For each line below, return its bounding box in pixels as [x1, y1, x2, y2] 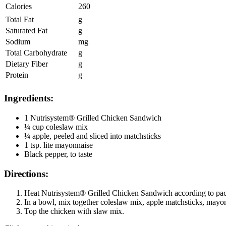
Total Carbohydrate [6, 48, 67, 58]
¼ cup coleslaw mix [24, 122, 88, 131]
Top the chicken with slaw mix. [24, 207, 124, 216]
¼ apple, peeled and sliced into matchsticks [24, 131, 161, 140]
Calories [6, 2, 32, 11]
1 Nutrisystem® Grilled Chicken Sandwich [24, 113, 161, 122]
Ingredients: [4, 93, 53, 104]
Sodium [6, 37, 30, 46]
